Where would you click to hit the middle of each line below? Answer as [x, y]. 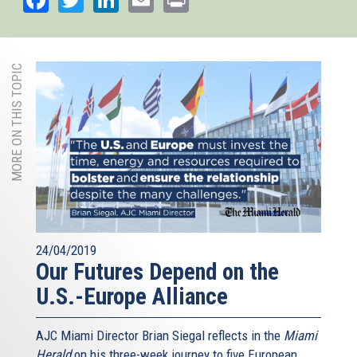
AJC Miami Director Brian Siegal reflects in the [160, 335]
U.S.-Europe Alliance [132, 296]
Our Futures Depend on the [157, 271]
